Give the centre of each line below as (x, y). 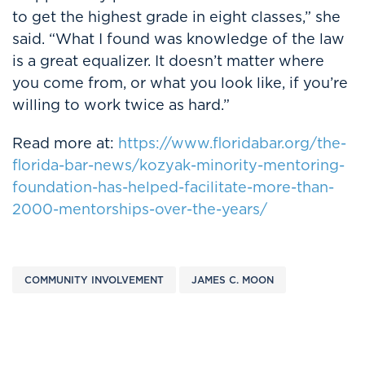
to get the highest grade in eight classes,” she (176, 17)
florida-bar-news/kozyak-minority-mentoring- (178, 165)
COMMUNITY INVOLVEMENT (94, 280)
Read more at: (65, 143)
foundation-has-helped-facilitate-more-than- (173, 187)
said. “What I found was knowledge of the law (178, 39)
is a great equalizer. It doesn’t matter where (168, 61)
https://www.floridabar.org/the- (232, 143)
